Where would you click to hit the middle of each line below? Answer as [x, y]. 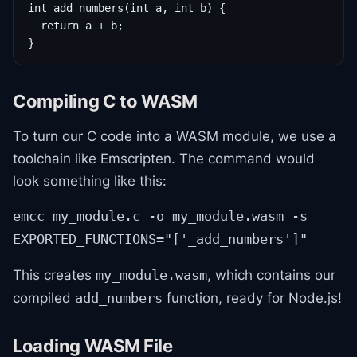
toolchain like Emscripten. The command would [164, 159]
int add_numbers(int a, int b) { [127, 8]
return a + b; [76, 25]
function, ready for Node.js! [252, 298]
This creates [54, 275]
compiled [44, 298]
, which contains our [271, 275]
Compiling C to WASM [105, 101]
